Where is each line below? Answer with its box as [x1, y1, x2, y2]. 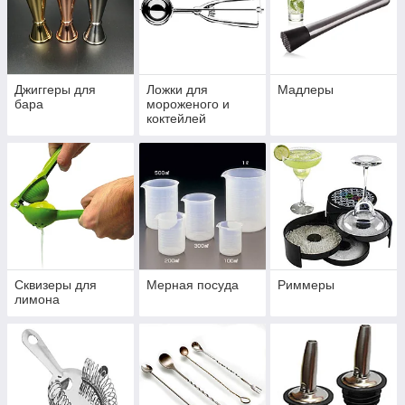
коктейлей [146, 111, 206, 127]
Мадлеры [278, 82, 334, 98]
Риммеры [278, 278, 335, 293]
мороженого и [146, 97, 230, 112]
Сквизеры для [14, 278, 97, 293]
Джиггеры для [14, 82, 96, 98]
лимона [14, 292, 60, 307]
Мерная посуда [146, 278, 239, 293]
